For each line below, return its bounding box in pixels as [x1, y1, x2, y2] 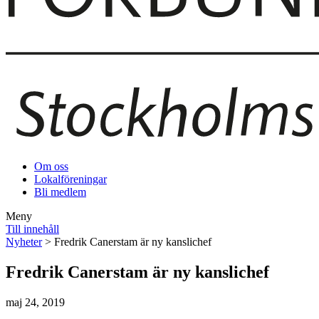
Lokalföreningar [34, 173, 107, 186]
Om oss [34, 160, 68, 173]
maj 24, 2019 [6, 296, 65, 309]
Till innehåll [6, 223, 59, 236]
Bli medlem [34, 186, 86, 199]
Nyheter [6, 236, 42, 249]
